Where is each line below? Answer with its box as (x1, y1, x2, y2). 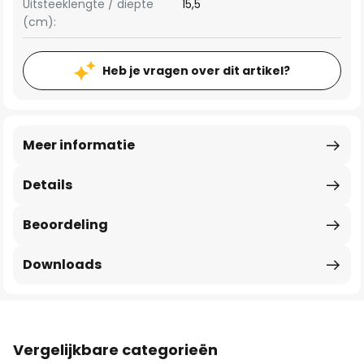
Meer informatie (23, 136, 135, 154)
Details (23, 175, 72, 194)
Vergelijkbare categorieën (13, 340, 218, 360)
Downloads (23, 255, 102, 274)
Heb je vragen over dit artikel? (102, 63, 290, 79)
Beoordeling (23, 215, 108, 234)
